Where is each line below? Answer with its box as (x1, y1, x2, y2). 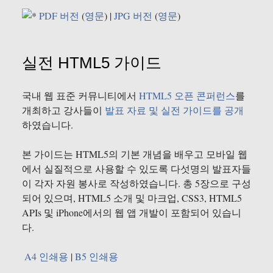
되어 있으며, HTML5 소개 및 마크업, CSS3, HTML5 (22, 191, 242, 205)
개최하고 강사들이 (22, 104, 105, 117)
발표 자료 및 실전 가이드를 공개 (105, 104, 244, 117)
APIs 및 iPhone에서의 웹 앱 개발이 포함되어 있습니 (22, 206, 241, 219)
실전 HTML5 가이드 (22, 54, 161, 73)
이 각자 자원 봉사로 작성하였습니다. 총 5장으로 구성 (22, 177, 251, 190)
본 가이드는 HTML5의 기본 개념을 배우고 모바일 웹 (22, 147, 247, 161)
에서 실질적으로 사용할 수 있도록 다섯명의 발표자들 (22, 162, 251, 175)
